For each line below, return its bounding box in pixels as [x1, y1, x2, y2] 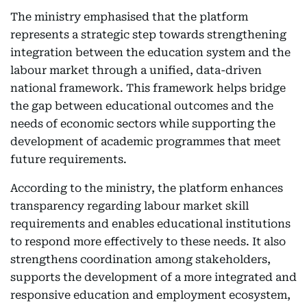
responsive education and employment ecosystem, [10, 288, 291, 302]
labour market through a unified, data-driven [10, 64, 262, 77]
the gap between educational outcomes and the [10, 99, 273, 112]
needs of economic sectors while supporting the [10, 117, 275, 130]
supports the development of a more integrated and [10, 271, 297, 284]
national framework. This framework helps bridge [10, 82, 286, 95]
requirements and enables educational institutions [10, 217, 291, 230]
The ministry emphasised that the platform [10, 10, 248, 23]
